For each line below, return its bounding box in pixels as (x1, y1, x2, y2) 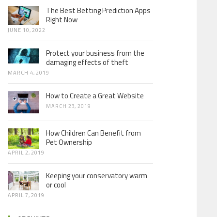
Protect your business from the (46, 47, 144, 59)
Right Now (46, 14, 77, 25)
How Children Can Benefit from (46, 127, 141, 139)
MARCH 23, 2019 (46, 102, 92, 110)
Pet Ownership (46, 136, 92, 148)
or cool (46, 179, 66, 190)
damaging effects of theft (46, 57, 128, 68)
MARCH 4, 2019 (8, 69, 50, 77)
